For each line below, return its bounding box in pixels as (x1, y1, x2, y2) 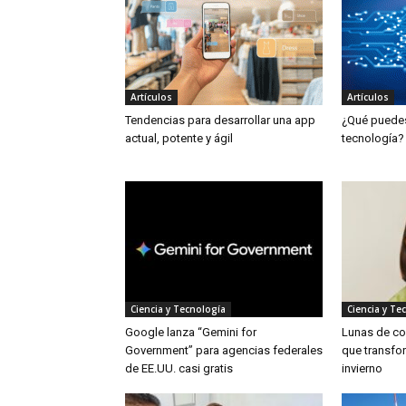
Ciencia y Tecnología (130, 303, 226, 315)
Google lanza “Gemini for (125, 325, 256, 339)
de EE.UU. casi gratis (125, 362, 233, 375)
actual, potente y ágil (125, 131, 233, 145)
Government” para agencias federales (125, 343, 323, 357)
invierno (342, 362, 382, 375)
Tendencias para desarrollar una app (125, 113, 315, 127)
